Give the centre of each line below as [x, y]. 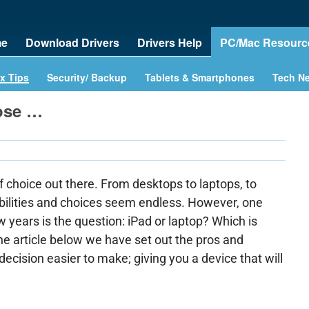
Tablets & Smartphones [200, 77]
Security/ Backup [87, 77]
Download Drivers [72, 42]
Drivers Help [170, 42]
